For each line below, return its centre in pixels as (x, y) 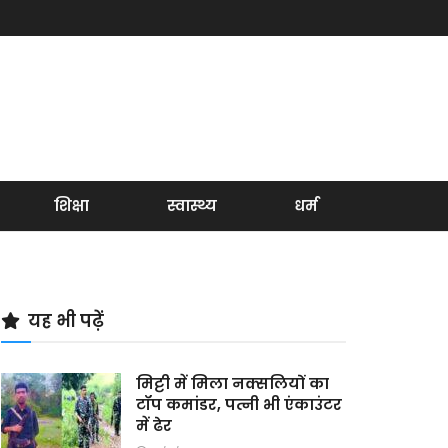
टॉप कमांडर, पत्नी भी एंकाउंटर (239, 404)
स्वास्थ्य (191, 205)
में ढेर (154, 425)
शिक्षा (72, 205)
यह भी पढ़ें (66, 321)
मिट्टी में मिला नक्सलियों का (232, 383)
